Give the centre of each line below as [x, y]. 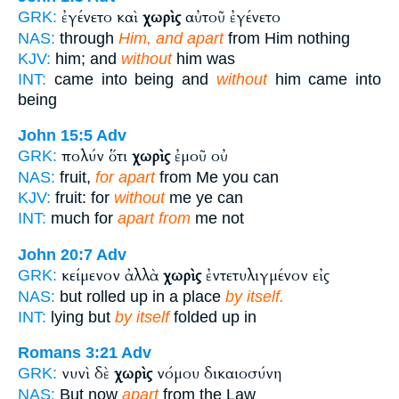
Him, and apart [171, 38]
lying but [81, 317]
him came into [324, 79]
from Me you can [217, 178]
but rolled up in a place [140, 296]
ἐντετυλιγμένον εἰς [265, 275]
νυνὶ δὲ [88, 374]
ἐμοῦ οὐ [199, 157]
